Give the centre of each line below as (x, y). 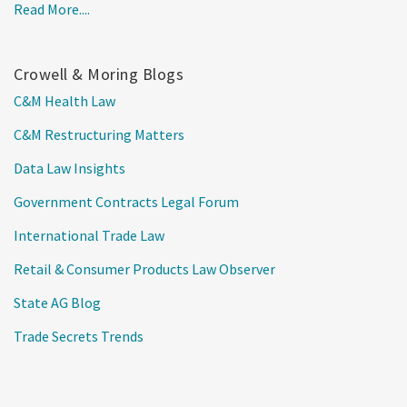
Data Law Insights (69, 168)
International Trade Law (89, 235)
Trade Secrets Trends (79, 336)
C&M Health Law (65, 100)
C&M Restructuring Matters (99, 134)
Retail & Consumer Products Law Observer (144, 268)
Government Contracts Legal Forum (126, 201)
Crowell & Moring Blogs (99, 74)
